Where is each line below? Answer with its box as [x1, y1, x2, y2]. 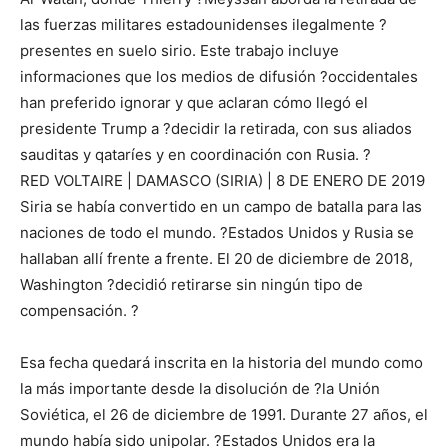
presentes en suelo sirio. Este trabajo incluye [20, 41, 339, 61]
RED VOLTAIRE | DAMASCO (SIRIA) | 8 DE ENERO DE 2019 [20, 171, 425, 191]
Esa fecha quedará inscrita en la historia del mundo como [20, 353, 423, 373]
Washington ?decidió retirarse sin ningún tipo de [20, 275, 363, 295]
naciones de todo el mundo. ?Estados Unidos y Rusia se [20, 223, 414, 243]
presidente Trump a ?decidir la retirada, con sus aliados [20, 119, 412, 139]
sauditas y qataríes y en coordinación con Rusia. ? [20, 145, 371, 165]
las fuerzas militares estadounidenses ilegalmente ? [20, 15, 387, 35]
